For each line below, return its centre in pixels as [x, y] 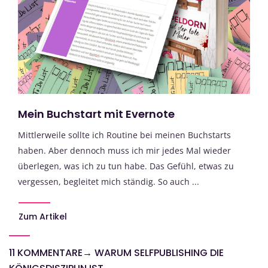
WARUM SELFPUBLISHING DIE [159, 253]
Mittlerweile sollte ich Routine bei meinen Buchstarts [124, 135]
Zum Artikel [43, 217]
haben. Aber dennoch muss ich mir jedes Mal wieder [124, 151]
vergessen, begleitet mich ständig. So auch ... [109, 182]
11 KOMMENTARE [46, 253]
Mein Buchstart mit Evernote [96, 114]
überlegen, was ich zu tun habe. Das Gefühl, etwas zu [126, 166]
